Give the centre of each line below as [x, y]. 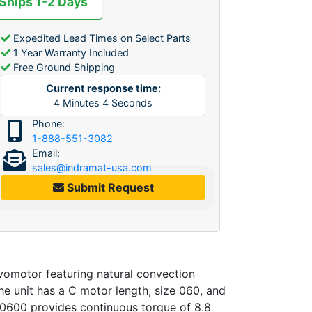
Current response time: [103, 88]
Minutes [81, 102]
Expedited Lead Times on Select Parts [101, 38]
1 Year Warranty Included [70, 52]
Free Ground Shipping [63, 67]
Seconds [131, 102]
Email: [46, 153]
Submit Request [109, 187]
